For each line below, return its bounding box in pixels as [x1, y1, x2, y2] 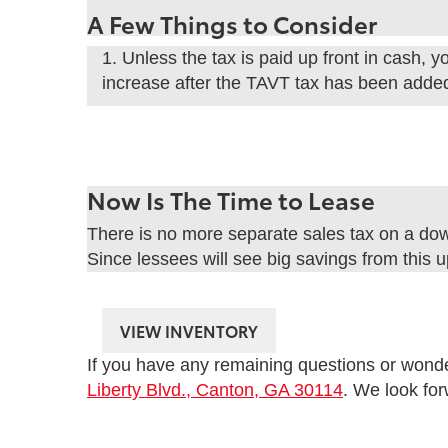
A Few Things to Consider [87, 5, 377, 40]
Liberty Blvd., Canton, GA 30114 [87, 379, 343, 400]
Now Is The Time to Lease [87, 181, 375, 216]
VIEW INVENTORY [120, 318, 258, 342]
